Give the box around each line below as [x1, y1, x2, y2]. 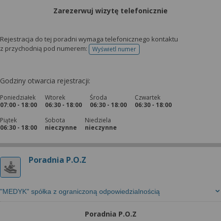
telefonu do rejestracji [113, 48, 175, 57]
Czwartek [135, 93, 160, 102]
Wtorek [45, 93, 65, 102]
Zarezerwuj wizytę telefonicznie [53, 6, 168, 15]
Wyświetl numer [92, 45, 136, 53]
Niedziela [85, 116, 111, 124]
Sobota [45, 116, 65, 124]
